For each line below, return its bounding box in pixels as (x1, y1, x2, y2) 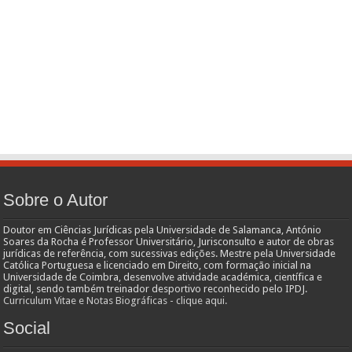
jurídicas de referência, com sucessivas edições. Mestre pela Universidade (3, 247, 336, 259)
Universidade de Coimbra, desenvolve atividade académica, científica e (3, 271, 323, 283)
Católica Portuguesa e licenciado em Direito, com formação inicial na (3, 259, 312, 271)
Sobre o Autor (3, 190, 108, 210)
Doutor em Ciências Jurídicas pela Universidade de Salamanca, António (3, 224, 322, 236)
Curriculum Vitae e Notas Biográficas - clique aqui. (3, 295, 228, 306)
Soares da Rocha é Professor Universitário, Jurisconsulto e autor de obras (3, 236, 335, 247)
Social (3, 318, 51, 338)
